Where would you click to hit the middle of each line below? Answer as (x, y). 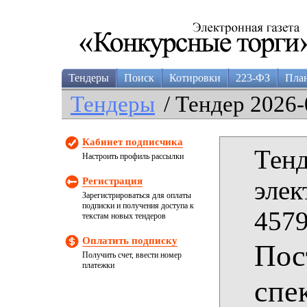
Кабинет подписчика (133, 142)
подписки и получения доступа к (138, 206)
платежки (98, 265)
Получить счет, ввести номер (132, 255)
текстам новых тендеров (124, 216)
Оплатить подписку (130, 241)
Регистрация (112, 181)
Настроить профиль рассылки (133, 156)
